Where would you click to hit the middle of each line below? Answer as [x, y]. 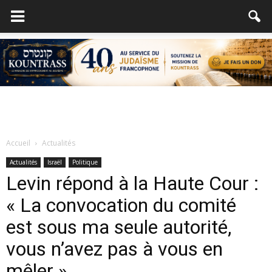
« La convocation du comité [121, 205]
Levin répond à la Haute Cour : [132, 183]
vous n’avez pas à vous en [114, 249]
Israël [55, 162]
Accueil [18, 143]
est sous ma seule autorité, [119, 227]
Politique [85, 162]
